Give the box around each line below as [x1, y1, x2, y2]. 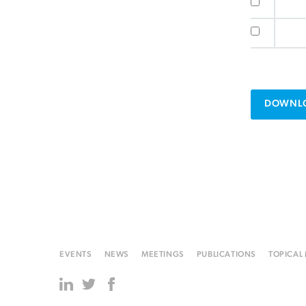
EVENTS [59, 251, 92, 259]
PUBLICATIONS [196, 251, 257, 259]
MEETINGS [141, 251, 184, 259]
